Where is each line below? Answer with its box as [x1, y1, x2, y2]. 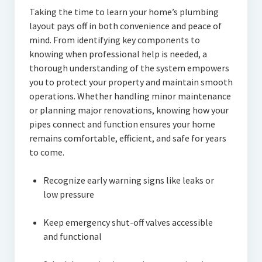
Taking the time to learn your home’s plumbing [29, 6, 219, 18]
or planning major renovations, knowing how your [29, 104, 229, 116]
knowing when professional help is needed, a [29, 48, 207, 60]
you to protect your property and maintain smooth [29, 76, 233, 88]
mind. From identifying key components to [29, 34, 200, 46]
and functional [43, 230, 102, 243]
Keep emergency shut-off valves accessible [43, 216, 213, 229]
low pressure [43, 188, 94, 201]
